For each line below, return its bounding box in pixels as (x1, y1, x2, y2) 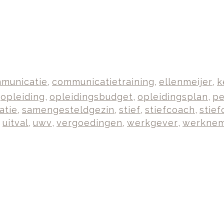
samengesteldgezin (22, 104, 114, 115)
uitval (2, 117, 28, 128)
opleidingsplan (137, 91, 208, 102)
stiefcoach (145, 104, 195, 115)
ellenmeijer (159, 76, 212, 87)
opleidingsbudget (49, 91, 133, 102)
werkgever (127, 117, 178, 128)
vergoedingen (56, 117, 122, 128)
